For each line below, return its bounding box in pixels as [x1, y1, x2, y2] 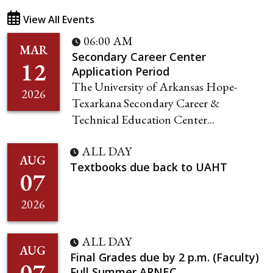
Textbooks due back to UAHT [70, 159, 227, 174]
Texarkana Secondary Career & [72, 94, 220, 111]
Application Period [72, 63, 169, 79]
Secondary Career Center [72, 49, 206, 64]
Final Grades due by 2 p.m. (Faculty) [70, 249, 259, 264]
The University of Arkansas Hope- [72, 78, 237, 94]
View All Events [23, 12, 94, 26]
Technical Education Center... [72, 111, 214, 127]
